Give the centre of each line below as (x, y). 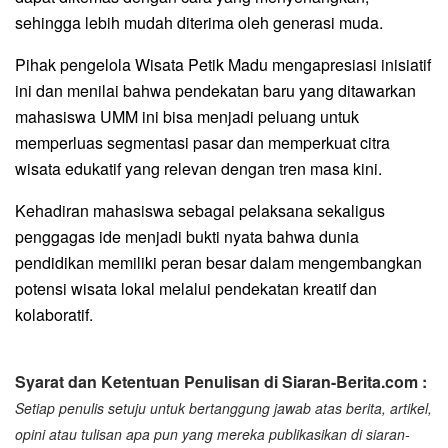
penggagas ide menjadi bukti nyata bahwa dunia (187, 236)
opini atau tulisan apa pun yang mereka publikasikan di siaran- (212, 433)
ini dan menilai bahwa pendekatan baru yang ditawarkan (215, 90)
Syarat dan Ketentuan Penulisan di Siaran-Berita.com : (221, 381)
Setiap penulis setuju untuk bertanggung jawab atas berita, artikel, (223, 407)
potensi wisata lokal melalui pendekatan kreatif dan (196, 288)
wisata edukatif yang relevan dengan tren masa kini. (198, 168)
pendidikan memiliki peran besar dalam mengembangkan (218, 262)
